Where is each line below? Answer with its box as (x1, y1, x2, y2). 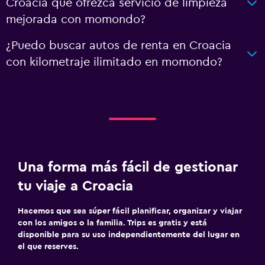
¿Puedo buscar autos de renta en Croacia (6, 40, 231, 51)
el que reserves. (18, 243, 79, 251)
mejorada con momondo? (6, 14, 146, 25)
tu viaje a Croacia (18, 179, 133, 193)
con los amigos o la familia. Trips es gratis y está (18, 219, 207, 227)
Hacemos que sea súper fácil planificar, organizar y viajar (18, 207, 242, 215)
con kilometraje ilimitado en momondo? (6, 56, 222, 68)
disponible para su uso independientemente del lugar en (18, 231, 240, 239)
